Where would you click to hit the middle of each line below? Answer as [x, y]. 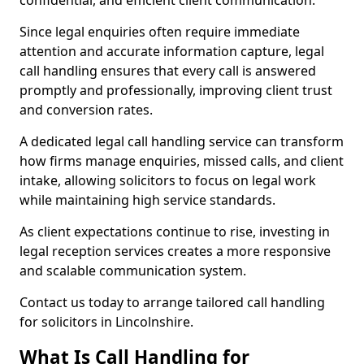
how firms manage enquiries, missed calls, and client [182, 161]
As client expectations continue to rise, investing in [175, 232]
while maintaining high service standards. [147, 200]
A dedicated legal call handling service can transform [182, 141]
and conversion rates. [86, 110]
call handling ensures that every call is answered [168, 71]
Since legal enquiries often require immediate [160, 32]
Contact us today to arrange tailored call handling [172, 302]
